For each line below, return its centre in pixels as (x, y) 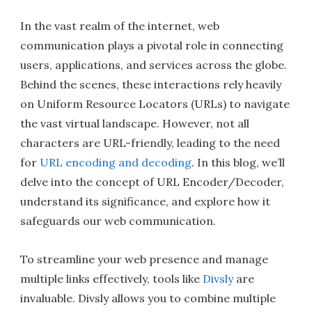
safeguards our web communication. (118, 221)
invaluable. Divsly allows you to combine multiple (148, 298)
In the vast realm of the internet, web (120, 26)
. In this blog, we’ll (239, 163)
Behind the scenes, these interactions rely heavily (151, 85)
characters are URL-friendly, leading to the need (150, 143)
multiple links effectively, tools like (112, 279)
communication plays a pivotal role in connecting (152, 46)
